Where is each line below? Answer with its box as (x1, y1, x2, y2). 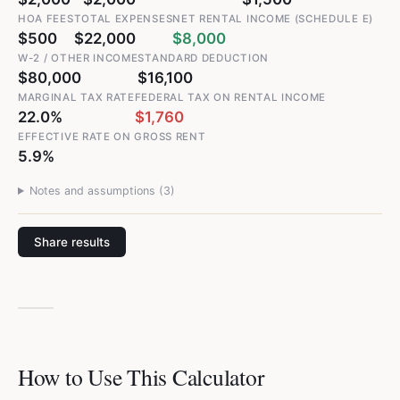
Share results (34, 235, 110, 249)
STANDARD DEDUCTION (137, 52, 269, 64)
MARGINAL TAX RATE (18, 91, 135, 104)
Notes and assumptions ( (29, 184, 164, 197)
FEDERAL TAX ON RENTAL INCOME (134, 91, 327, 104)
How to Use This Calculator (18, 362, 265, 392)
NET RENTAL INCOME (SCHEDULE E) (172, 12, 373, 25)
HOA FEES (18, 12, 74, 25)
